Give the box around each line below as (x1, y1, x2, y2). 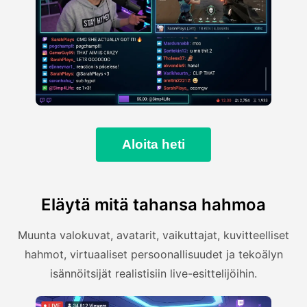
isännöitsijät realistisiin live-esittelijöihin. (50, 266, 257, 280)
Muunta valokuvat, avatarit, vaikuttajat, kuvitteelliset (18, 228, 289, 242)
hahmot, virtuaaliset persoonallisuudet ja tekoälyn (24, 247, 283, 261)
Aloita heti (122, 136, 185, 151)
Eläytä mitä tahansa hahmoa (41, 194, 266, 214)
